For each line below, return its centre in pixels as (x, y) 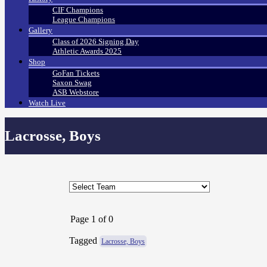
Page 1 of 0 (92, 219)
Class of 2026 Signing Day (96, 42)
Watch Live (47, 103)
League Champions (84, 20)
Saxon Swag (72, 83)
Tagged (84, 240)
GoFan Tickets (76, 73)
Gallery (41, 30)
